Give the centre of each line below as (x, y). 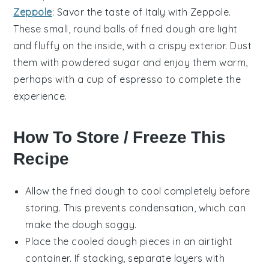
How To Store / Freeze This (120, 137)
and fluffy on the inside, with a (86, 45)
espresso (141, 79)
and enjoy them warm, (194, 62)
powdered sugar (101, 62)
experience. (40, 96)
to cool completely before (188, 191)
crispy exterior (192, 45)
